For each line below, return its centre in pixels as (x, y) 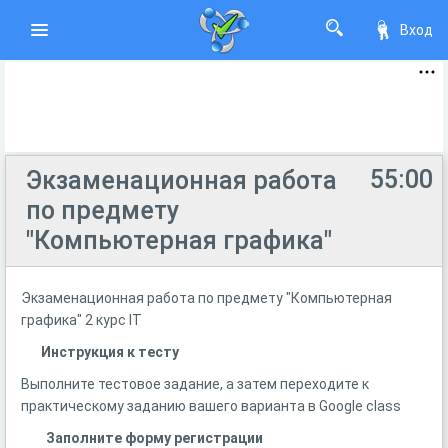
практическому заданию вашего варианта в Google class (211, 406)
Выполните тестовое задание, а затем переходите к (195, 384)
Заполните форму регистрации (154, 438)
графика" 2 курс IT (81, 320)
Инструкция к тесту (110, 352)
